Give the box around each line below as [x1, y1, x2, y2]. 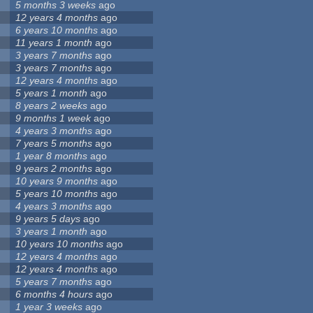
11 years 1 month [15, 37, 93, 49]
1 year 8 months [15, 150, 88, 162]
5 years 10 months [15, 188, 99, 200]
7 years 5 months [15, 138, 93, 150]
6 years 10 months [15, 24, 99, 36]
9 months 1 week [15, 112, 92, 124]
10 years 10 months [15, 238, 104, 250]
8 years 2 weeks [15, 100, 88, 112]
